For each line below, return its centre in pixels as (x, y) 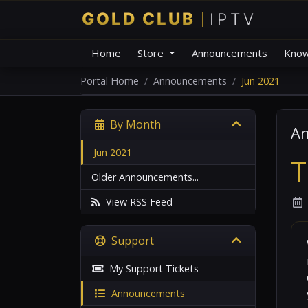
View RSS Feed (136, 202)
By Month (133, 124)
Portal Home (110, 81)
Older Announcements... (145, 177)
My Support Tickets (151, 268)
